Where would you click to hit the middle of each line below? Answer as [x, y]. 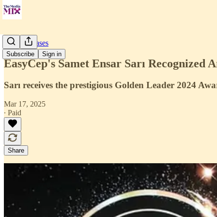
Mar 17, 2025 [25, 104]
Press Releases [26, 43]
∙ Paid [13, 112]
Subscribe [20, 54]
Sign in [52, 54]
